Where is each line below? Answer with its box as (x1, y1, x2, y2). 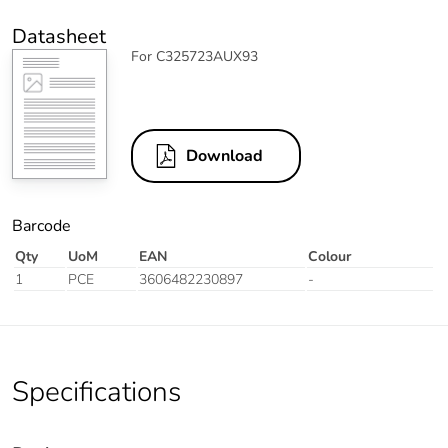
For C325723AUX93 (131, 47, 258, 67)
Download (186, 145, 263, 168)
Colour (308, 247, 351, 267)
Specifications (12, 373, 181, 412)
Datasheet (12, 23, 106, 51)
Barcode (12, 215, 71, 238)
